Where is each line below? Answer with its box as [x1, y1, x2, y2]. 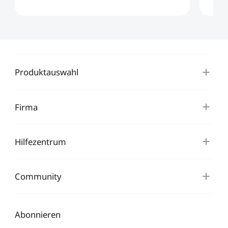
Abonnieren [14, 209, 61, 221]
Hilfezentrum [14, 135, 66, 148]
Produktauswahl [14, 66, 78, 78]
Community [14, 170, 62, 182]
